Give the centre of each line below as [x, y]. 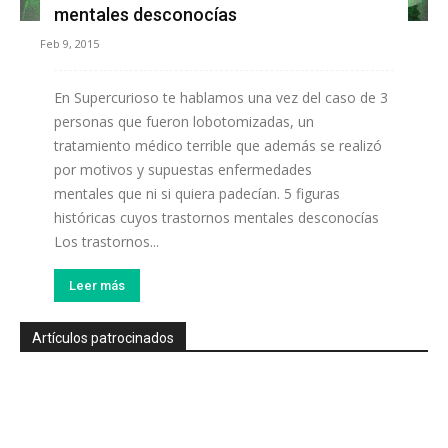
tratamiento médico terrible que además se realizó [218, 146]
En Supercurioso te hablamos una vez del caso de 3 [221, 98]
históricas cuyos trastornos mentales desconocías [216, 218]
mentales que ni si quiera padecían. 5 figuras [197, 194]
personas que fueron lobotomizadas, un [184, 122]
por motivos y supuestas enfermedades [183, 170]
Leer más [97, 286]
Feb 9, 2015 [69, 44]
